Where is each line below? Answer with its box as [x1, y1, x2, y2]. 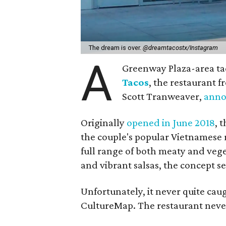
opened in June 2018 [127, 116, 215, 129]
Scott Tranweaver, [122, 90, 204, 102]
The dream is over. [89, 43, 143, 51]
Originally [81, 116, 127, 129]
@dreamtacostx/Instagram [143, 43, 218, 51]
